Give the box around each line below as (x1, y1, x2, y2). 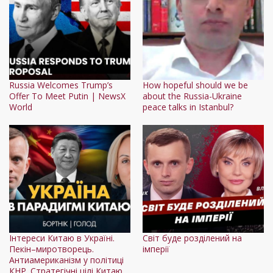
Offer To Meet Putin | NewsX (9, 90, 126, 102)
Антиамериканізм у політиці (9, 253, 124, 266)
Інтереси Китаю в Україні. (9, 232, 115, 244)
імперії (143, 243, 169, 255)
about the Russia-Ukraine (143, 90, 242, 102)
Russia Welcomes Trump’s (9, 79, 113, 91)
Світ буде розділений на (143, 232, 242, 244)
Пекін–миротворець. (9, 243, 94, 255)
